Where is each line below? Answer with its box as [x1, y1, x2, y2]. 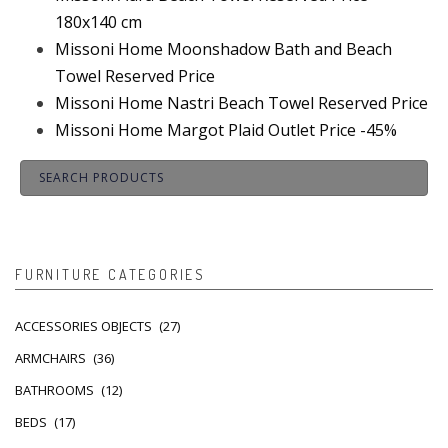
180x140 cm [55, 10, 142, 33]
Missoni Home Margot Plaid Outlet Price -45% [55, 118, 397, 141]
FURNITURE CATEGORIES [15, 265, 206, 283]
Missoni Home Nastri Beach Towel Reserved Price [55, 91, 428, 114]
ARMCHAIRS [15, 348, 86, 367]
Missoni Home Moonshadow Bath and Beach [55, 37, 392, 60]
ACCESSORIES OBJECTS [15, 316, 152, 335]
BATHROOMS [15, 380, 94, 399]
